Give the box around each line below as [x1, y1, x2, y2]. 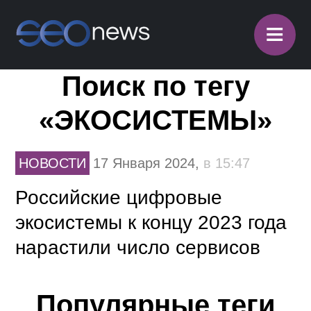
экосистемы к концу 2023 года [15, 212, 287, 233]
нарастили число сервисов [15, 237, 261, 258]
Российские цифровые [15, 187, 223, 208]
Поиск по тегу [61, 71, 250, 101]
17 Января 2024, [93, 155, 204, 171]
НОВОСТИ [19, 155, 87, 171]
